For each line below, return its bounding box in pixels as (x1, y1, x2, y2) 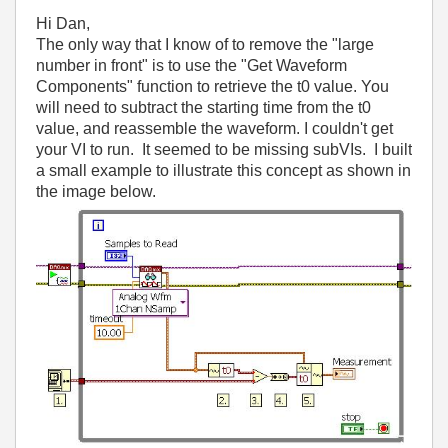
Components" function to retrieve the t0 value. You (36, 78, 389, 95)
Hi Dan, (36, 15, 90, 32)
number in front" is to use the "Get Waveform (36, 57, 347, 74)
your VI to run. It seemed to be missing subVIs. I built (36, 141, 412, 158)
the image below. (36, 183, 156, 200)
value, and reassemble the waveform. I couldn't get (36, 120, 393, 137)
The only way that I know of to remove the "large (36, 36, 374, 53)
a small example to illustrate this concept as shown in (36, 162, 411, 179)
